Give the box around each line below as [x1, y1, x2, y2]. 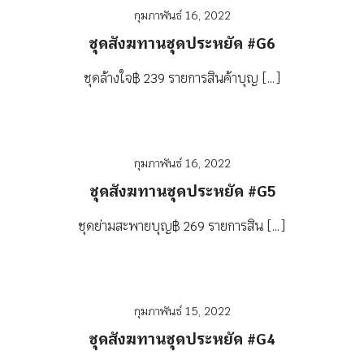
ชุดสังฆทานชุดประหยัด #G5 [89, 182, 275, 201]
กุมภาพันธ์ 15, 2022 [133, 304, 231, 318]
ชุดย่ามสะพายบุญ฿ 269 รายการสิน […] [78, 218, 286, 235]
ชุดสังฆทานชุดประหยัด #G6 [89, 34, 275, 53]
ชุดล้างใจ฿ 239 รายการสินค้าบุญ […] [83, 70, 281, 87]
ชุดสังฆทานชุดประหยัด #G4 [89, 330, 275, 349]
